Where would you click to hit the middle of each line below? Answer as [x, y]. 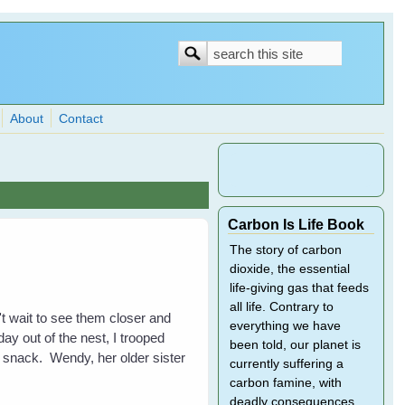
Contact [81, 119]
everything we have [285, 326]
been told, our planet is [295, 345]
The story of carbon [285, 250]
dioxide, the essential [289, 269]
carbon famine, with [285, 383]
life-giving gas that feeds [299, 288]
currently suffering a [286, 364]
